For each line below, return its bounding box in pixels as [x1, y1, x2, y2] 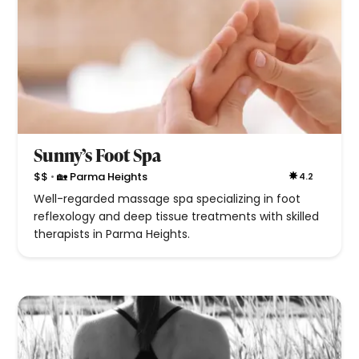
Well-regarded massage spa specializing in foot [34, 191, 301, 208]
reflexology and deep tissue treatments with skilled [34, 208, 320, 225]
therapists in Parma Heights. [34, 226, 191, 243]
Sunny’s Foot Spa [34, 143, 162, 168]
